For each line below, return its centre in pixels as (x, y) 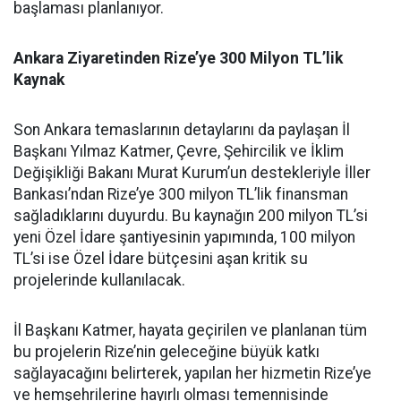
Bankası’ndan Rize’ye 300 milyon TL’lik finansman (181, 194)
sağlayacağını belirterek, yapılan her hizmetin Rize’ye (192, 373)
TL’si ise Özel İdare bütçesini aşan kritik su (161, 258)
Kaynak (39, 79)
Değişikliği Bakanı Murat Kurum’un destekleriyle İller (192, 172)
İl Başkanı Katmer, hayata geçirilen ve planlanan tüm (190, 330)
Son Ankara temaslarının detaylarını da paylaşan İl (182, 129)
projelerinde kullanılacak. (99, 280)
